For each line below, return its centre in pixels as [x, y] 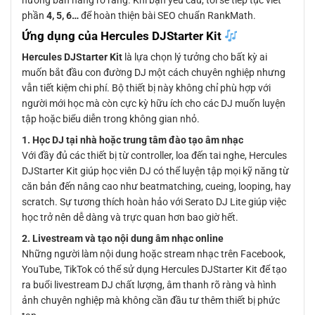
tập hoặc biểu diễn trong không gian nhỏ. [111, 119]
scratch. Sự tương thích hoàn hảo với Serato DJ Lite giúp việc [154, 202]
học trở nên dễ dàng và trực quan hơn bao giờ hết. [130, 218]
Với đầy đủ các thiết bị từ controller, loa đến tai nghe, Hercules [154, 156]
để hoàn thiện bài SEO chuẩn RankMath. [167, 15]
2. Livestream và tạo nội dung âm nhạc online [123, 239]
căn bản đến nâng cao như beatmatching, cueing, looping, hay [156, 187]
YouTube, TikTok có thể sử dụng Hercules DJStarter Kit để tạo [154, 270]
